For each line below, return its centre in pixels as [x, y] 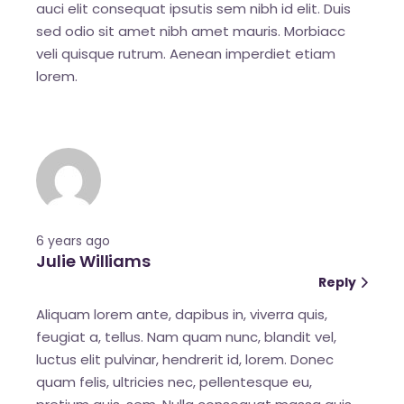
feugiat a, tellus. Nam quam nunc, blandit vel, [187, 336]
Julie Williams [94, 261]
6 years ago [73, 240]
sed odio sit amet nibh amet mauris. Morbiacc [191, 31]
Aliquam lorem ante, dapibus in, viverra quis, [182, 314]
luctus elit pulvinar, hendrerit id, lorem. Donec [185, 359]
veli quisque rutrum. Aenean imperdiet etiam [186, 53]
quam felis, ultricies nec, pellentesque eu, [174, 381]
